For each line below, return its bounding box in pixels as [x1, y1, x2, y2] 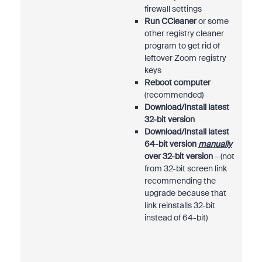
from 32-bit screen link [144, 163, 227, 174]
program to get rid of [144, 40, 220, 51]
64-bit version [144, 139, 198, 149]
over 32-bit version [144, 151, 213, 161]
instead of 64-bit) [144, 212, 208, 223]
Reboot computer [144, 77, 211, 88]
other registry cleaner [144, 28, 224, 39]
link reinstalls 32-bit [144, 200, 215, 211]
